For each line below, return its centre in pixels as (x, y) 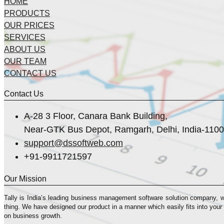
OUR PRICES (29, 25)
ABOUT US (25, 49)
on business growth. (33, 216)
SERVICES (25, 37)
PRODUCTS (27, 13)
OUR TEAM (25, 61)
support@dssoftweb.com (73, 143)
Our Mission (25, 179)
